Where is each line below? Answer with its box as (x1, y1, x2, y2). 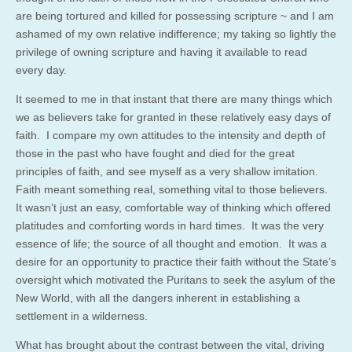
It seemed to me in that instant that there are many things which (16, 92, 332, 105)
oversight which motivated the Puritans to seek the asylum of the (16, 273, 335, 286)
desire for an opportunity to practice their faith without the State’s (16, 255, 336, 268)
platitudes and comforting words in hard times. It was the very (16, 218, 324, 232)
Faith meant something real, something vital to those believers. (16, 182, 331, 196)
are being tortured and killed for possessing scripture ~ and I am (16, 9, 334, 22)
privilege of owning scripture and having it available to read (16, 45, 307, 58)
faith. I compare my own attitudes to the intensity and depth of (16, 128, 325, 141)
